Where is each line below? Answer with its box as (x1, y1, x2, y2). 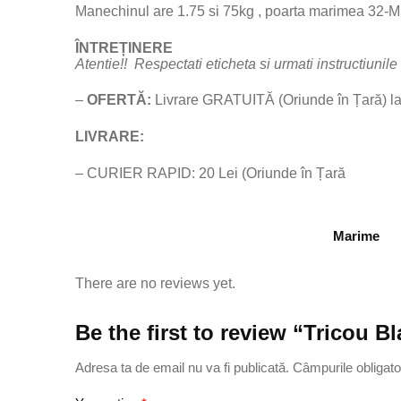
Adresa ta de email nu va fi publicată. (74, 360, 289, 376)
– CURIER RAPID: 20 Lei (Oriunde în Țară (74, 165, 346, 181)
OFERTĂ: (86, 92, 151, 108)
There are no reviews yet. (74, 276, 235, 292)
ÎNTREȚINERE (74, 39, 173, 55)
